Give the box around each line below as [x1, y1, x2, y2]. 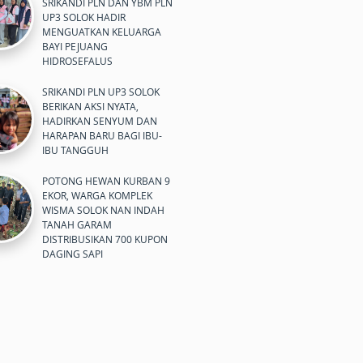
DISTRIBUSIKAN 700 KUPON [42, 233, 168, 246]
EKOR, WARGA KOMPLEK [42, 189, 152, 202]
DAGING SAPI [42, 247, 103, 260]
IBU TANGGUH [42, 143, 109, 156]
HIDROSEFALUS [42, 54, 113, 67]
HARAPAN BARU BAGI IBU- [42, 129, 162, 142]
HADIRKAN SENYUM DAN [42, 114, 157, 127]
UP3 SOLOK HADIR [42, 11, 126, 23]
